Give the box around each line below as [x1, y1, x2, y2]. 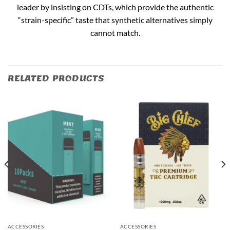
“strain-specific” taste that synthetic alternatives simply [17, 15, 213, 25]
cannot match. [90, 28, 140, 38]
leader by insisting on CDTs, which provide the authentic [16, 2, 214, 12]
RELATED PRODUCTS [8, 70, 105, 87]
